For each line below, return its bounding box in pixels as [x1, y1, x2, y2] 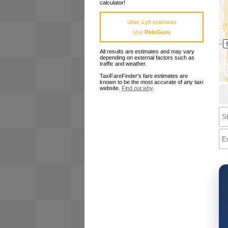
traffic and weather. [100, 61, 147, 67]
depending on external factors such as [100, 54, 194, 61]
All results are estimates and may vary [100, 48, 194, 55]
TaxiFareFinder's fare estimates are [100, 73, 188, 79]
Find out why [122, 85, 153, 92]
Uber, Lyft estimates [127, 19, 177, 25]
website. [100, 85, 122, 92]
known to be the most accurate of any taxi [100, 79, 203, 85]
